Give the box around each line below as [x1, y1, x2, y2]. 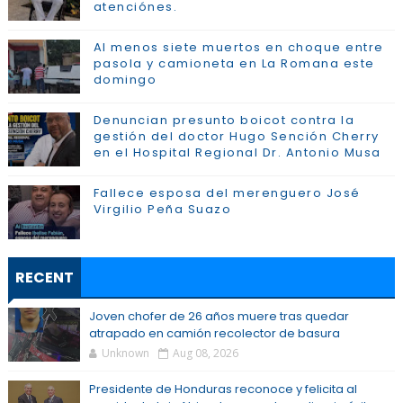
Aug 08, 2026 [172, 345, 238, 361]
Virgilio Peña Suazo [93, 201, 232, 218]
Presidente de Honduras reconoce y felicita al [88, 381, 357, 398]
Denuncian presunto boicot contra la [93, 112, 355, 129]
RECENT [14, 267, 74, 288]
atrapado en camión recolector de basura [88, 325, 340, 342]
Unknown [101, 345, 149, 361]
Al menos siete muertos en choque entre [93, 39, 384, 56]
